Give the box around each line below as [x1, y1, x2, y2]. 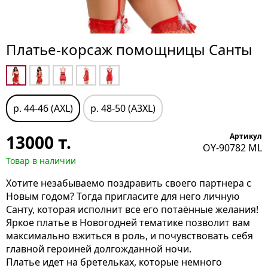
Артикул [230, 131, 262, 141]
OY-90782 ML [203, 141, 262, 154]
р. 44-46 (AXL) [13, 102, 73, 115]
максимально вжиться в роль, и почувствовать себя [6, 229, 253, 242]
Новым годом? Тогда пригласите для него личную [6, 190, 239, 203]
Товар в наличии [6, 155, 76, 166]
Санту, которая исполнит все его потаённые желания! [6, 203, 258, 216]
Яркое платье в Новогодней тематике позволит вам [6, 216, 250, 229]
